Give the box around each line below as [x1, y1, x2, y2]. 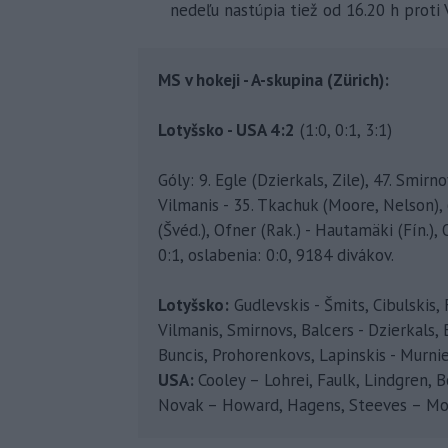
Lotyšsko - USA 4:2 [158, 119, 295, 141]
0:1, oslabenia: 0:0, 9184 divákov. [158, 244, 394, 266]
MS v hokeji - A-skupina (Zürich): [158, 69, 389, 91]
